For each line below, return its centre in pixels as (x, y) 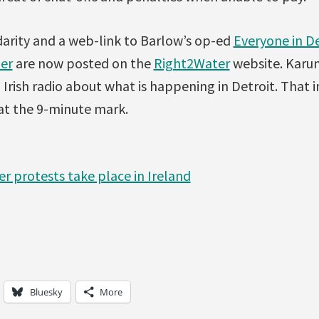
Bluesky (46, 292)
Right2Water (192, 63)
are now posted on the (83, 63)
